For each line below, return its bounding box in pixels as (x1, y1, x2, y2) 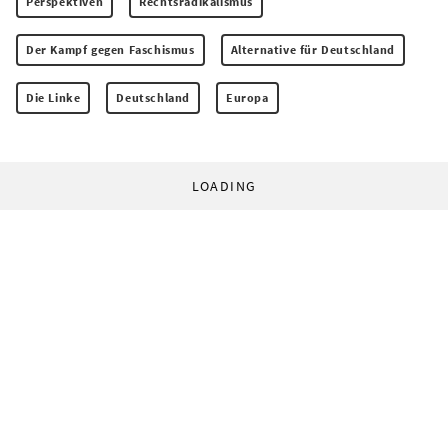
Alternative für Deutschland (230, 41, 395, 57)
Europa (226, 89, 269, 105)
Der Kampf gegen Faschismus (26, 41, 195, 57)
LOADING (191, 176, 257, 195)
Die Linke (26, 89, 81, 105)
